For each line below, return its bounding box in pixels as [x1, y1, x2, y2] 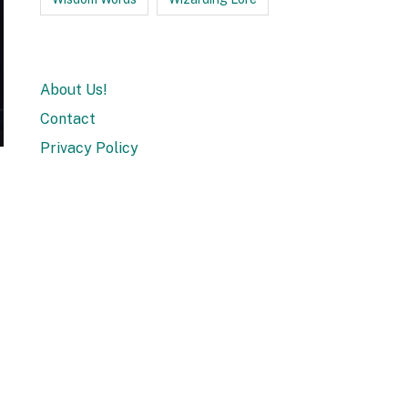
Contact [40, 110, 96, 127]
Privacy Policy [40, 139, 138, 157]
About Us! [40, 81, 107, 98]
